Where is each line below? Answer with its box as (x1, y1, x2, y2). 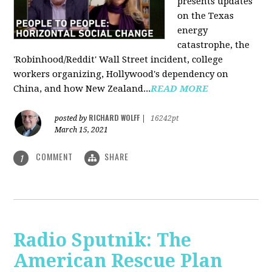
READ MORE (151, 83, 209, 95)
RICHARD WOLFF (89, 112, 140, 123)
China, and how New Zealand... (13, 83, 151, 95)
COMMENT (33, 150, 76, 163)
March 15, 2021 (55, 126, 109, 135)
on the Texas (177, 10, 234, 22)
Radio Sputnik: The (13, 229, 192, 251)
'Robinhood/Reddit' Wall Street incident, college (13, 54, 223, 66)
